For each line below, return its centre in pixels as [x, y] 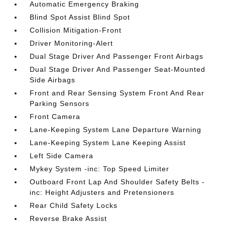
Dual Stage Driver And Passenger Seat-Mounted [118, 69]
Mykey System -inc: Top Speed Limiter [100, 169]
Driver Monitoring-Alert [72, 43]
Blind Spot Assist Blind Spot [80, 17]
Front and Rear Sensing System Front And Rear [117, 93]
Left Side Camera [62, 156]
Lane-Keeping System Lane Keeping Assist [108, 143]
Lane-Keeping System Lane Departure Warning [116, 130]
